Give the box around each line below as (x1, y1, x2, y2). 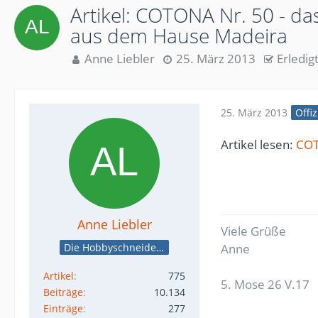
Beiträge (43, 285, 83, 299)
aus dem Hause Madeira (70, 22, 287, 49)
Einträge (43, 302, 83, 315)
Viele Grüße (221, 223, 286, 239)
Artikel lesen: (221, 136, 296, 153)
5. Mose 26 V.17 (221, 276, 309, 292)
